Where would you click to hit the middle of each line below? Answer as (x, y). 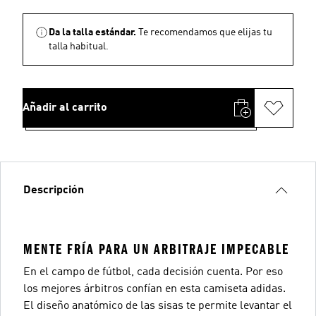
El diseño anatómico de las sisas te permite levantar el (158, 306)
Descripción (54, 190)
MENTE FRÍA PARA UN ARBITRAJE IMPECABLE (156, 249)
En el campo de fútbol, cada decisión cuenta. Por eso (153, 272)
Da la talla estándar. (92, 32)
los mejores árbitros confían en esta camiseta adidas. (154, 289)
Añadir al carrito (65, 108)
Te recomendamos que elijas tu (205, 32)
